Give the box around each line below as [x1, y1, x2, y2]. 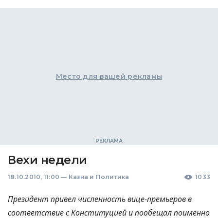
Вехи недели [8, 153, 87, 167]
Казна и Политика [68, 173, 129, 181]
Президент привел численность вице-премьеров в [8, 194, 192, 204]
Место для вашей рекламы [55, 72, 163, 81]
